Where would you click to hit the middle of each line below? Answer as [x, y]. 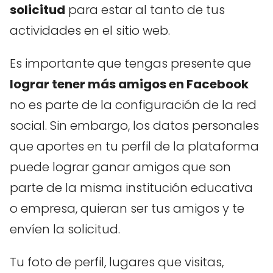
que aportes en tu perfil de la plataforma [134, 146]
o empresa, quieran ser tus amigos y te [127, 208]
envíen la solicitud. [65, 229]
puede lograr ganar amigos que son [120, 167]
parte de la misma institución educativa [131, 187]
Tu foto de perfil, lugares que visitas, [117, 262]
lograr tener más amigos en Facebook [129, 84]
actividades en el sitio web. [90, 30]
